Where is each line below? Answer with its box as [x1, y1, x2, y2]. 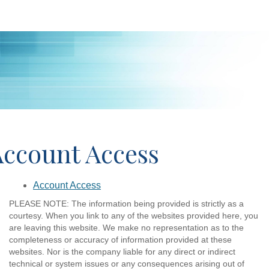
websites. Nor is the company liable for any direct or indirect [9, 247, 235, 256]
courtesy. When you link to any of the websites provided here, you [9, 211, 258, 220]
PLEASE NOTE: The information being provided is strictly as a [9, 199, 244, 208]
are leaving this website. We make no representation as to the [9, 223, 244, 232]
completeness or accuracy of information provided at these [9, 235, 232, 244]
